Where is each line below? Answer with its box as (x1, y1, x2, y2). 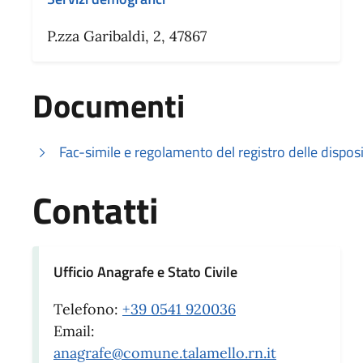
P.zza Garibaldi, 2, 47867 (47, 26, 207, 45)
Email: (53, 321, 95, 340)
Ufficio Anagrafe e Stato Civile (53, 260, 237, 283)
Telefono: (53, 299, 122, 318)
